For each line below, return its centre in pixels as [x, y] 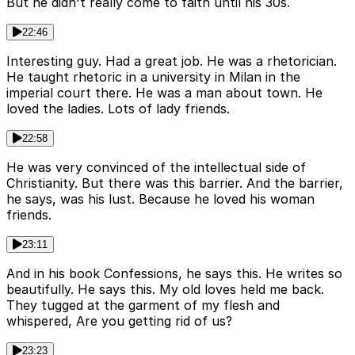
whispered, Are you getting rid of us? [119, 321]
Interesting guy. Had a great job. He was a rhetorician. [172, 61]
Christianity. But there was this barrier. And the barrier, [175, 183]
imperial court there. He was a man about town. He [164, 93]
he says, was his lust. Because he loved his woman [160, 199]
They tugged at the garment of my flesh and [143, 305]
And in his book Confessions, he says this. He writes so [174, 274]
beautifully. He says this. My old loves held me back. [165, 290]
